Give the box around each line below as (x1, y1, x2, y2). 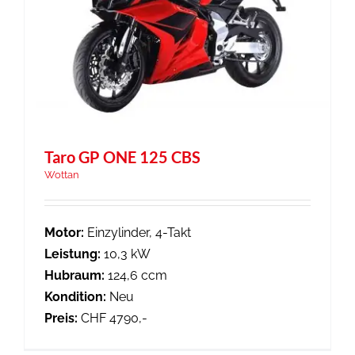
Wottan (44, 168, 79, 181)
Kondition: (44, 288, 106, 304)
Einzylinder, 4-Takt (84, 224, 191, 240)
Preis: (44, 310, 78, 326)
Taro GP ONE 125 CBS (44, 147, 200, 166)
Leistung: (44, 246, 101, 261)
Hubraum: (44, 267, 105, 283)
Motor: (44, 224, 84, 240)
